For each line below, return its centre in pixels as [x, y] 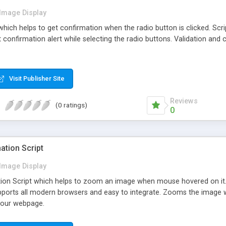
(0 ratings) [71, 105]
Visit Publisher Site [37, 78]
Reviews [184, 101]
